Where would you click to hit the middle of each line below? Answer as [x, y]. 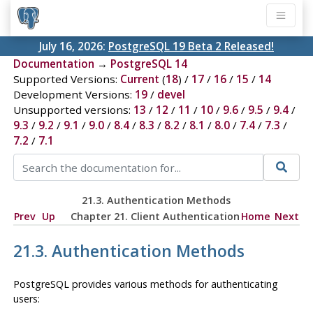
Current [139, 79]
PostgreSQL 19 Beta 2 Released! [191, 46]
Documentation [53, 64]
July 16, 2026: [74, 46]
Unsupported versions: [73, 110]
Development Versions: [74, 95]
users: [26, 298]
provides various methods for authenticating [173, 284]
